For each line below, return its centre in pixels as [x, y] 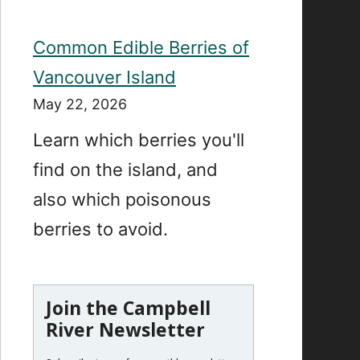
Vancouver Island [104, 77]
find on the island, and [125, 170]
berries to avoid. [100, 229]
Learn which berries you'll [139, 140]
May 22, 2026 [80, 104]
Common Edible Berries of [141, 47]
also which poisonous [122, 199]
